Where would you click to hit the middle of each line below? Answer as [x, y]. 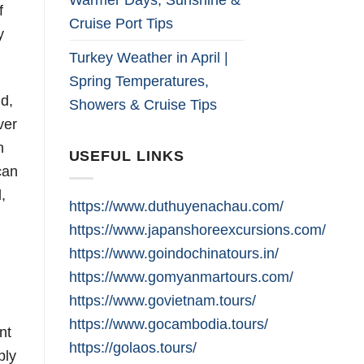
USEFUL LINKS [126, 155]
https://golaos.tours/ [132, 348]
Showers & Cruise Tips [143, 105]
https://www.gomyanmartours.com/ [181, 277]
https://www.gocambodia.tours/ [168, 324]
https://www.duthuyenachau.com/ [176, 206]
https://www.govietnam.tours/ [162, 301]
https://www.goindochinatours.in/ [173, 253]
